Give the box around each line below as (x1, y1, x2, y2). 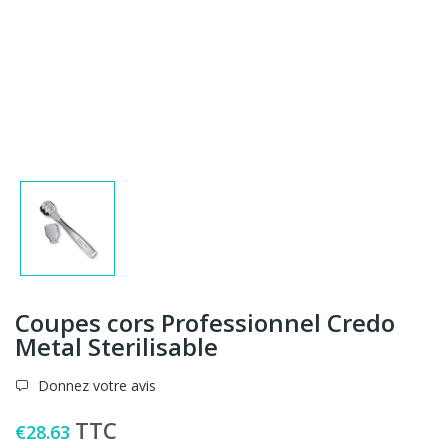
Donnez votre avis (34, 375, 156, 395)
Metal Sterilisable (15, 329, 218, 363)
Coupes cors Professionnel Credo (15, 305, 395, 339)
